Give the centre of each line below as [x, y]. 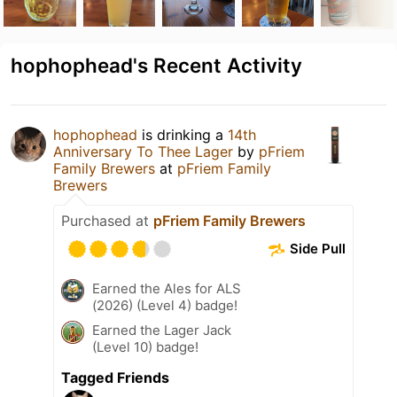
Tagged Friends [115, 377]
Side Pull [318, 249]
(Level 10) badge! [145, 346]
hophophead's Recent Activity [156, 65]
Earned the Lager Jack [162, 330]
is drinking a [183, 134]
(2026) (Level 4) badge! [165, 305]
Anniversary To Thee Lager [143, 151]
